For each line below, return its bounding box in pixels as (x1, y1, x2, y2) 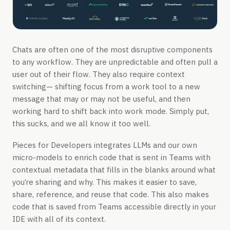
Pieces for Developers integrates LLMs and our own (12, 140, 197, 150)
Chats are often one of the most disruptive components (12, 45, 213, 55)
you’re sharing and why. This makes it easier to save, (12, 177, 197, 187)
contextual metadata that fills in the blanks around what (12, 164, 216, 175)
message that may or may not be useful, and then (12, 94, 190, 104)
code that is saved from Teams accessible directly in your (12, 201, 216, 212)
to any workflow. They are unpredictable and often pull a (12, 57, 218, 67)
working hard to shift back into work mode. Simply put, (12, 106, 209, 117)
